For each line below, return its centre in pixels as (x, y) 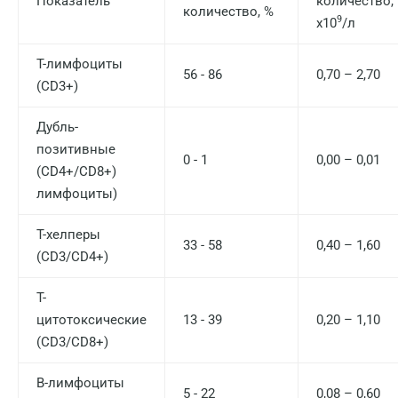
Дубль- (57, 127)
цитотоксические (92, 320)
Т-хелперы (68, 235)
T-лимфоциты (80, 64)
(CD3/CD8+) (72, 342)
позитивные (76, 149)
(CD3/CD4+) (72, 257)
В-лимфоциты (80, 383)
